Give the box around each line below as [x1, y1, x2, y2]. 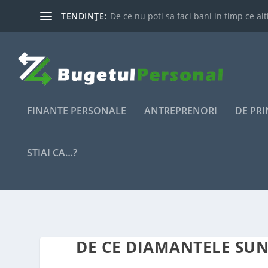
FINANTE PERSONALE [27, 104, 126, 117]
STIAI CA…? [27, 146, 77, 159]
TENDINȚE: [61, 10, 107, 22]
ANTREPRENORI [144, 104, 217, 117]
